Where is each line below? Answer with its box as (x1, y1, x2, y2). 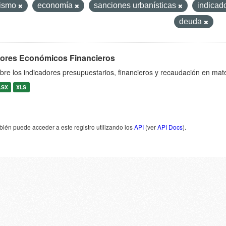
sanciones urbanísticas (93, 1, 178, 10)
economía (37, 1, 75, 10)
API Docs (157, 123, 183, 131)
